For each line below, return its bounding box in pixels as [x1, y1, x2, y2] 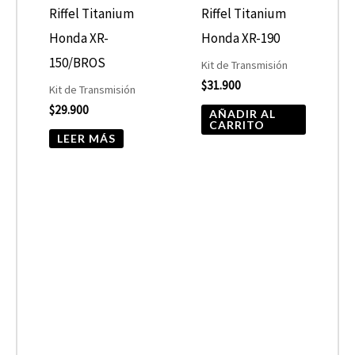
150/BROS [49, 54, 106, 72]
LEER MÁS [57, 131, 116, 145]
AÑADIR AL [209, 106, 277, 120]
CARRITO [209, 117, 265, 132]
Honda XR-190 [201, 29, 281, 48]
